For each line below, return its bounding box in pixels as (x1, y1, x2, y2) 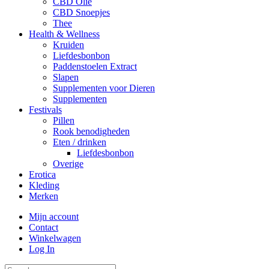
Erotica (29, 169, 56, 180)
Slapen (53, 72, 79, 83)
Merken (29, 191, 58, 202)
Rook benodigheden (53, 126, 130, 137)
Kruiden (53, 40, 84, 50)
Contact (29, 222, 58, 233)
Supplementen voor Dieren (53, 83, 155, 94)
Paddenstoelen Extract (53, 61, 137, 72)
